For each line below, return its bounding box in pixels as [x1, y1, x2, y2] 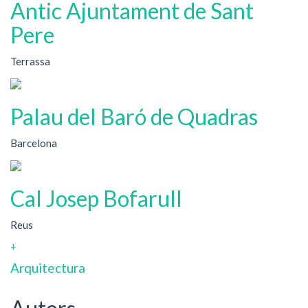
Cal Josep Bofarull [10, 185, 182, 212]
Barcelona [10, 136, 57, 149]
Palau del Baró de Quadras [10, 103, 258, 130]
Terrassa [10, 54, 50, 67]
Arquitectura [10, 259, 85, 276]
